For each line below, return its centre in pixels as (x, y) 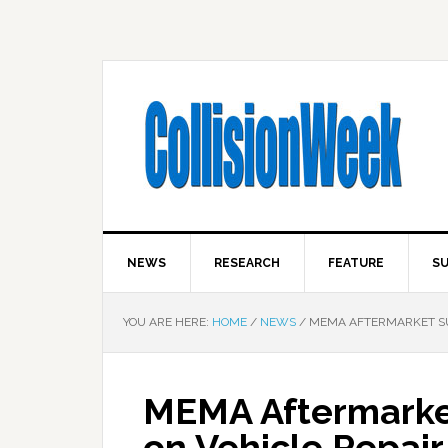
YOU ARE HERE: (167, 322)
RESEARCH (247, 263)
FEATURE (356, 263)
